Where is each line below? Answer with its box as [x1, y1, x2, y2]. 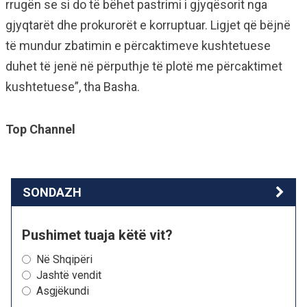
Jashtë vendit [36, 269, 101, 282]
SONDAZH [23, 185, 82, 199]
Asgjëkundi [36, 284, 89, 297]
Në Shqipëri [36, 253, 93, 266]
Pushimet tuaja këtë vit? [22, 227, 173, 243]
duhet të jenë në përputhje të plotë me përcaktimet [5, 59, 282, 73]
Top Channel [5, 122, 75, 136]
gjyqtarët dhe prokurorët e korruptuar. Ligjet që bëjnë [5, 18, 291, 32]
